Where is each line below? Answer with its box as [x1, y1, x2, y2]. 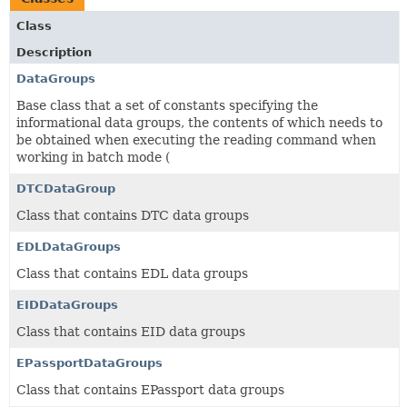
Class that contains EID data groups [16, 323, 245, 339]
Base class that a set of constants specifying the [16, 97, 318, 113]
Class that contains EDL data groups [16, 265, 248, 281]
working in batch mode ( [16, 149, 170, 164]
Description [16, 45, 92, 59]
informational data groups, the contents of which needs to [16, 114, 382, 130]
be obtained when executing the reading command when [16, 132, 376, 147]
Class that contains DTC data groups [16, 207, 249, 223]
